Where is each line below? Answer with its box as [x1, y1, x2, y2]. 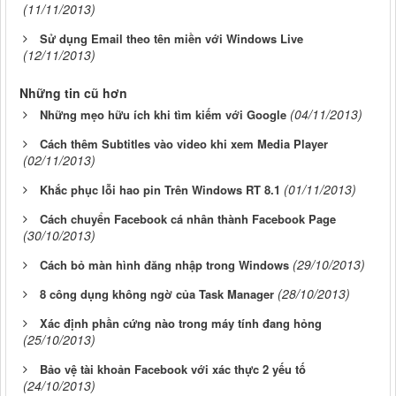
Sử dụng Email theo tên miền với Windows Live [40, 29, 303, 47]
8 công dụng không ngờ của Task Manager [40, 285, 274, 302]
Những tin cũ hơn [19, 83, 127, 102]
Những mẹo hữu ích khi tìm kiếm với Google [40, 105, 286, 123]
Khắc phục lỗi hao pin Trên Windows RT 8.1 [40, 180, 280, 198]
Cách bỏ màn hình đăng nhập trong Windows [40, 255, 289, 273]
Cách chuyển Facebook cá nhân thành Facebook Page [40, 209, 336, 227]
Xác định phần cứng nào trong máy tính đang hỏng [40, 314, 322, 331]
